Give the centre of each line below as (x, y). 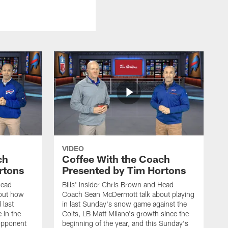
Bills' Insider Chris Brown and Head (118, 184)
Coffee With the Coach (116, 159)
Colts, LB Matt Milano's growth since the (125, 213)
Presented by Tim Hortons (124, 170)
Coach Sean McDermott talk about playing (128, 194)
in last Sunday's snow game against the (124, 204)
